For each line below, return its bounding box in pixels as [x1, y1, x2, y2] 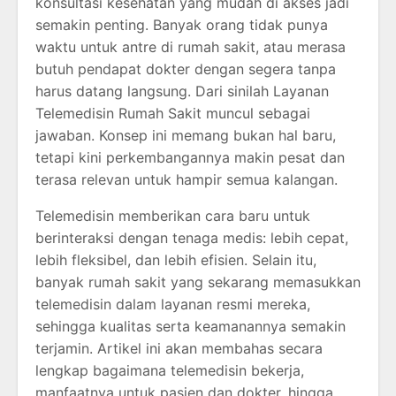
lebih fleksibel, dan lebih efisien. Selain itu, [35, 251, 316, 270]
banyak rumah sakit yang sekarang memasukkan [35, 273, 361, 292]
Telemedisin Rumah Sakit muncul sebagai [35, 104, 310, 123]
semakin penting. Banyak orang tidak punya [35, 16, 328, 34]
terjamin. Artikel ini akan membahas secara [35, 339, 323, 358]
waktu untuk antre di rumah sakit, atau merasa [35, 38, 346, 57]
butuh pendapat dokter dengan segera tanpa [35, 60, 336, 79]
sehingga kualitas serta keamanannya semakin [35, 317, 346, 336]
